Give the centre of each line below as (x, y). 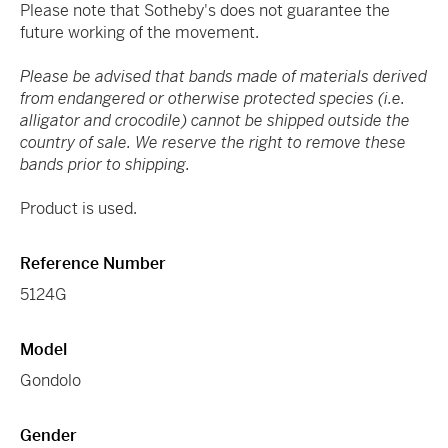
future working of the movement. (139, 32)
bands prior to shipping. (105, 164)
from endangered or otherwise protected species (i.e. (212, 98)
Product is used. (78, 208)
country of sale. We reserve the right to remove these (213, 142)
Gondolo (50, 380)
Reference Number (93, 263)
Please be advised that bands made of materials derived (223, 76)
